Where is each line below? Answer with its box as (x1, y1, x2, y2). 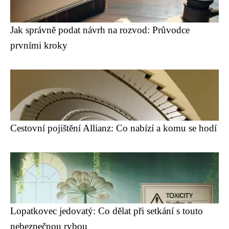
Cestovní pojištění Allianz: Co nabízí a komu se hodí (10, 123, 217, 133)
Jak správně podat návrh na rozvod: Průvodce (10, 25, 190, 35)
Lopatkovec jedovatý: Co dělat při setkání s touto (10, 205, 203, 216)
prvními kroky (10, 40, 67, 51)
